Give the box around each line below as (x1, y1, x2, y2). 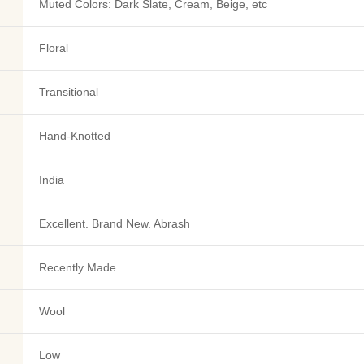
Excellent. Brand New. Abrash (39, 217, 190, 230)
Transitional (39, 85, 98, 98)
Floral (39, 41, 68, 54)
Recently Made (39, 261, 116, 274)
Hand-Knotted (39, 129, 110, 142)
